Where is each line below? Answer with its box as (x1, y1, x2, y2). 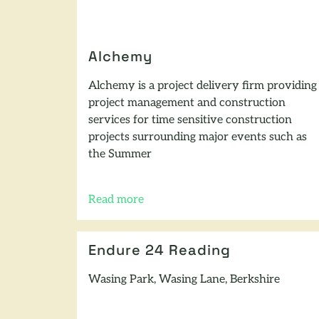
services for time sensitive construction (88, 114, 292, 126)
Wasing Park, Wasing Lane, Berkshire (88, 273, 280, 286)
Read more (88, 194, 144, 206)
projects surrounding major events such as (88, 131, 307, 143)
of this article (88, 202, 155, 214)
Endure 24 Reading (88, 244, 231, 258)
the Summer (88, 148, 152, 160)
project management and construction (88, 97, 286, 109)
